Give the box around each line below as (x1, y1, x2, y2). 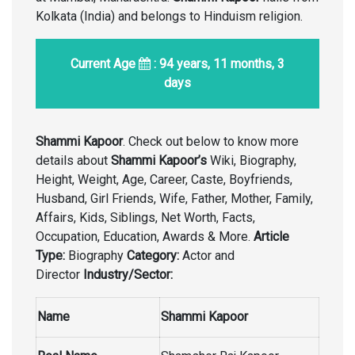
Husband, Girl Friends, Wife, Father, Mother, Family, (36, 191, 313, 206)
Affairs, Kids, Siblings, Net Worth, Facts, (36, 210, 255, 225)
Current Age (71, 56, 139, 71)
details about (36, 153, 111, 168)
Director (36, 267, 83, 282)
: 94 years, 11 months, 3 (151, 56, 284, 71)
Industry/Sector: (83, 267, 173, 282)
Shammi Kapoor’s (111, 153, 207, 168)
